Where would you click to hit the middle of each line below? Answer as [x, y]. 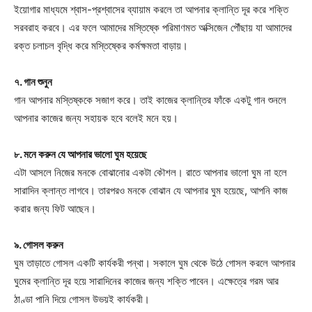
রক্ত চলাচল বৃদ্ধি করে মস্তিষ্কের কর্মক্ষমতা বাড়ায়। [101, 45]
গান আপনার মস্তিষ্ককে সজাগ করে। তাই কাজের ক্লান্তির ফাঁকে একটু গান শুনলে [150, 100]
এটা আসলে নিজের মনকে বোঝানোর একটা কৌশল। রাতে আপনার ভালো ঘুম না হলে [150, 172]
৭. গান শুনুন [33, 81]
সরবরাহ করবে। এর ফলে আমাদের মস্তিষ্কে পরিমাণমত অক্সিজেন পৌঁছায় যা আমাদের [153, 27]
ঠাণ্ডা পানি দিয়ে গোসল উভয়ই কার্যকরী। [82, 299]
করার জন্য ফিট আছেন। [55, 208]
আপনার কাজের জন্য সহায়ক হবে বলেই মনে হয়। [96, 118]
